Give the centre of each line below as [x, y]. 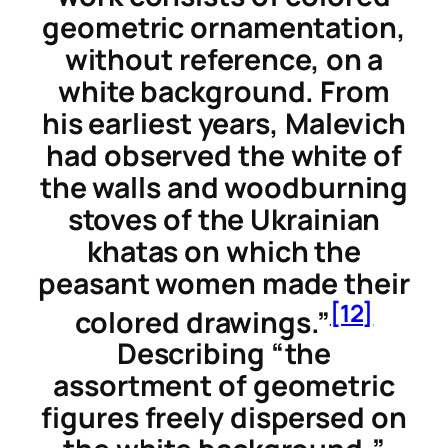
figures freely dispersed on [224, 418]
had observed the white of [224, 155]
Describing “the [224, 354]
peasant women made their [224, 283]
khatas [132, 251]
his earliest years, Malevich [224, 123]
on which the [270, 251]
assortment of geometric [224, 386]
